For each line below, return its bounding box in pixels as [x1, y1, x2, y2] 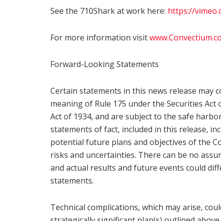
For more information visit [50, 32, 149, 43]
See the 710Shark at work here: [50, 5, 168, 16]
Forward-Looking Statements [50, 58, 159, 70]
